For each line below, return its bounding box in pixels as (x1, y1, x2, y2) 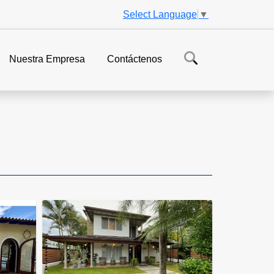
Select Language (123, 9, 197, 20)
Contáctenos (107, 54, 162, 65)
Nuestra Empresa (9, 54, 85, 65)
